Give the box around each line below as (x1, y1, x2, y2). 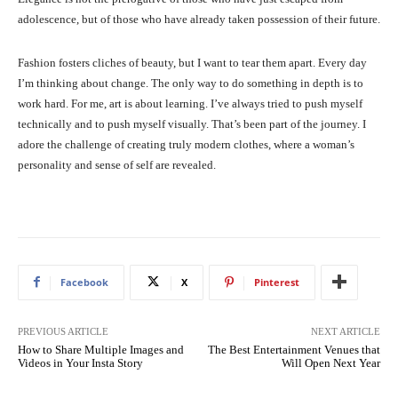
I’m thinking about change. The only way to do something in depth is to (18, 76, 363, 90)
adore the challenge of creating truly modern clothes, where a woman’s (18, 137, 354, 151)
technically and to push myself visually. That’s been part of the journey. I (18, 116, 366, 131)
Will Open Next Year (281, 355, 380, 370)
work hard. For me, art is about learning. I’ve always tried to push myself (18, 96, 362, 110)
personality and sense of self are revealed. (18, 157, 216, 171)
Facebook (60, 275, 108, 289)
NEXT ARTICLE (310, 325, 380, 337)
